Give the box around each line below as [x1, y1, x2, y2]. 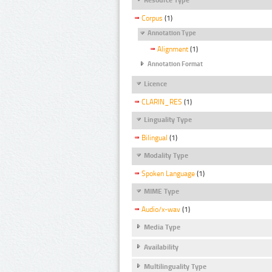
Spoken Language [141, 169, 195, 178]
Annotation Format [148, 60, 203, 69]
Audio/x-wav [141, 205, 180, 214]
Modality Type [144, 151, 188, 160]
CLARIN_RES [141, 97, 182, 106]
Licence [144, 79, 167, 88]
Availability [144, 242, 178, 251]
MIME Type [144, 187, 179, 196]
